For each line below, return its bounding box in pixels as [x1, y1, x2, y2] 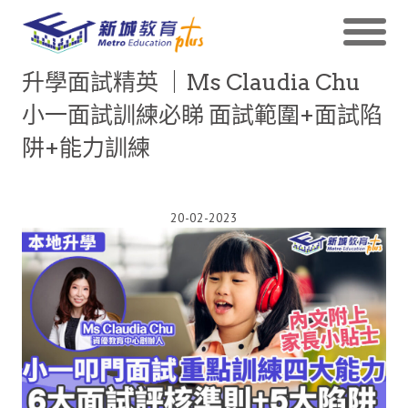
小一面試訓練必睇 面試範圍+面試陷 [22, 101, 382, 128]
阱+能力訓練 [22, 134, 150, 161]
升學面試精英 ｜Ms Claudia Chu [22, 68, 361, 96]
